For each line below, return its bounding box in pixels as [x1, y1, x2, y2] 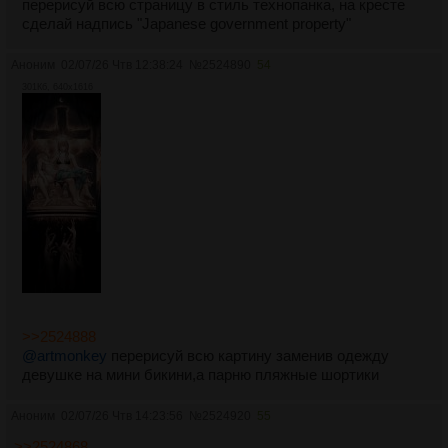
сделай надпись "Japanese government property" [22, 15, 351, 33]
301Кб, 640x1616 [22, 82, 93, 93]
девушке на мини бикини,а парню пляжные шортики [22, 366, 379, 384]
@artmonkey [22, 347, 107, 365]
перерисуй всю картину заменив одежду [107, 347, 389, 365]
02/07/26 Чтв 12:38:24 [61, 58, 183, 73]
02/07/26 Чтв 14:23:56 [61, 409, 183, 424]
